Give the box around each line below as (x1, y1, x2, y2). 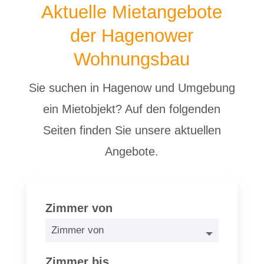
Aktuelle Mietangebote (41, 2, 223, 22)
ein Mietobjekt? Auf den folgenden (43, 103, 221, 115)
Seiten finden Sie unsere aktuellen (42, 124, 221, 137)
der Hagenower (70, 25, 194, 46)
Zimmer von (45, 202, 113, 214)
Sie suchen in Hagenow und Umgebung (28, 81, 235, 94)
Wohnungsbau (74, 49, 190, 70)
